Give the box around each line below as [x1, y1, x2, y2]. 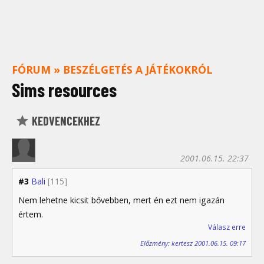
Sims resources [12, 78, 117, 101]
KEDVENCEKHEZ [29, 113, 100, 128]
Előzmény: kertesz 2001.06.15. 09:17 [140, 239, 246, 248]
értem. [18, 208, 43, 220]
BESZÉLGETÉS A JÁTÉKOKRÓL [63, 62, 213, 77]
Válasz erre [208, 222, 246, 232]
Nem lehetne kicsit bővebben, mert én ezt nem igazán [18, 194, 225, 206]
